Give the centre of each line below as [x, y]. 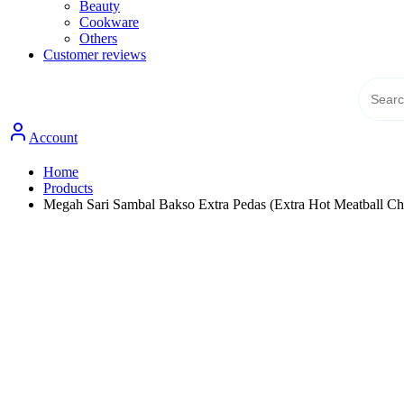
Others [98, 39]
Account [53, 137]
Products [68, 188]
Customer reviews [95, 55]
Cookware [109, 23]
